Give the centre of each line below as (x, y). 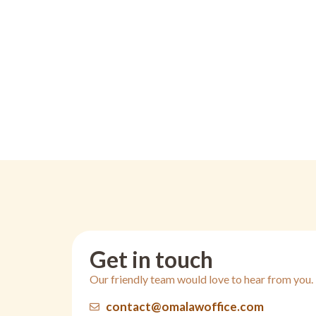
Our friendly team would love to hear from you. (201, 279)
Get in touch (151, 259)
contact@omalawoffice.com (184, 307)
